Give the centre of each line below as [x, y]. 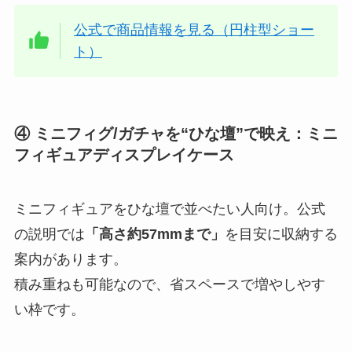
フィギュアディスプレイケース [124, 154]
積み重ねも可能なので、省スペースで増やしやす [169, 285]
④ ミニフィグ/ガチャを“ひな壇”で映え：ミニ [176, 133]
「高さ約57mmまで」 [154, 235]
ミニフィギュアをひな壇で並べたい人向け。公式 [169, 209]
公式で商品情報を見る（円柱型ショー [194, 29]
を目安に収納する [281, 235]
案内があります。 [70, 260]
